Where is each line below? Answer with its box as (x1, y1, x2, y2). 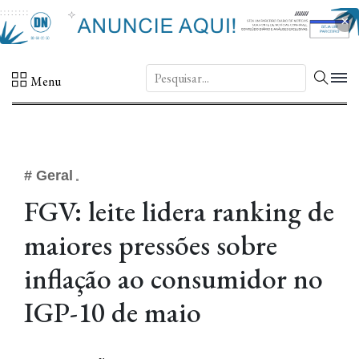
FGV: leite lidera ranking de (24, 193, 334, 230)
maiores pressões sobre (24, 227, 277, 264)
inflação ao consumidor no (24, 260, 323, 297)
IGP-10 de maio (24, 294, 201, 331)
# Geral (24, 167, 73, 184)
